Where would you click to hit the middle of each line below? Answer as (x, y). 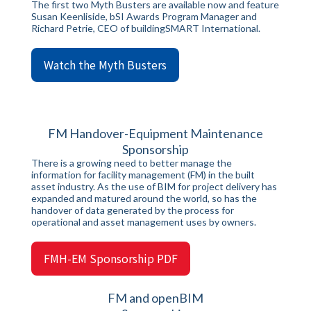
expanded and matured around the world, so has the (144, 198)
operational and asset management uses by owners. (144, 222)
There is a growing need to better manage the (132, 163)
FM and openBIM (155, 298)
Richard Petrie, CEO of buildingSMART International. (147, 28)
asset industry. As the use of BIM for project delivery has (154, 186)
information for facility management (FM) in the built (143, 175)
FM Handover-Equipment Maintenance (155, 133)
